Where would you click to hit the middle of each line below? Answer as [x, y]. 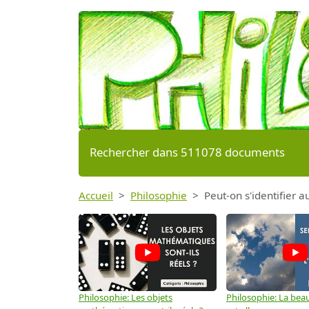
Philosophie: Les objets [126, 298]
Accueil [96, 195]
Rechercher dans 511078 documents [187, 152]
